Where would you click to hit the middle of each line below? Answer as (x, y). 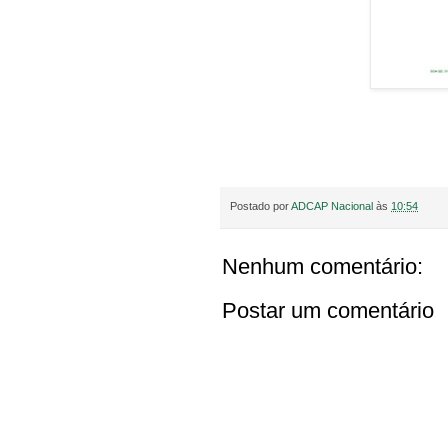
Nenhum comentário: (322, 266)
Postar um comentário (328, 310)
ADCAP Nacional (332, 206)
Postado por (260, 206)
